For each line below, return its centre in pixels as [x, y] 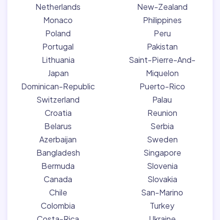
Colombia [58, 205]
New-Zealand [162, 6]
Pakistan [162, 46]
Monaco [58, 20]
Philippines [162, 20]
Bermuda [58, 165]
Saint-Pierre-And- [162, 59]
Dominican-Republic [58, 86]
